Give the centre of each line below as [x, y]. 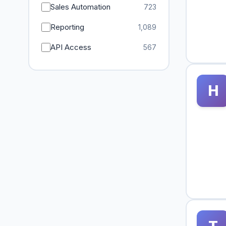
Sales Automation [80, 7]
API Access [71, 47]
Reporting [67, 27]
